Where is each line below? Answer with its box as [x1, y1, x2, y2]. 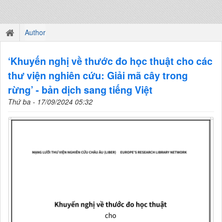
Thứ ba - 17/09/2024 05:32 [8, 97, 93, 107]
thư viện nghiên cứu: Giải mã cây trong [8, 68, 188, 82]
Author [25, 27, 46, 37]
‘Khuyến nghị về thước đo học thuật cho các [8, 54, 213, 68]
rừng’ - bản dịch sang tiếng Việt [8, 83, 153, 97]
